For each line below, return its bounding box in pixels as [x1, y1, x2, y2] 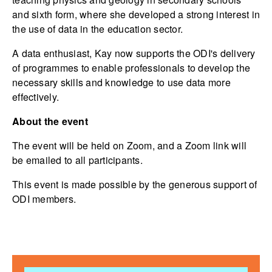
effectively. [12, 90, 59, 104]
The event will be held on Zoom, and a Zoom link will [12, 138, 246, 153]
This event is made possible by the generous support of [12, 177, 257, 192]
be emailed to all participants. [12, 153, 143, 168]
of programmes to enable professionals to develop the [12, 61, 250, 75]
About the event [12, 114, 88, 129]
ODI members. [12, 192, 76, 206]
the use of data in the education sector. [12, 22, 183, 36]
